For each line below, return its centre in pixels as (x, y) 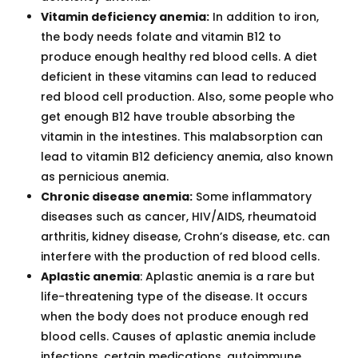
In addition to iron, (264, 17)
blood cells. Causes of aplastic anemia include (178, 337)
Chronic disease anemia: (117, 197)
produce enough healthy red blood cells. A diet (179, 57)
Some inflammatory (252, 197)
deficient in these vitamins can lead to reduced (179, 77)
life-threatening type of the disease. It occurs (174, 297)
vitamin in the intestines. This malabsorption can (182, 137)
